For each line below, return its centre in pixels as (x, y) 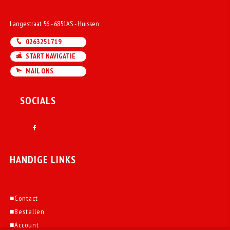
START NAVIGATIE (49, 56)
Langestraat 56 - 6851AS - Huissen (55, 24)
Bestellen (30, 211)
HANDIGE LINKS (43, 159)
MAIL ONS (38, 71)
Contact (26, 198)
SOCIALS (38, 100)
